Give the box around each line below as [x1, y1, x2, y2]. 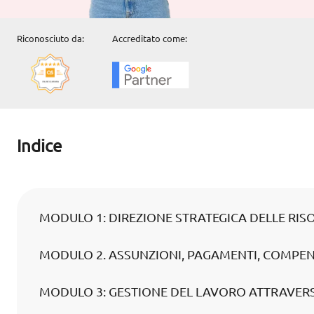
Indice [17, 137, 62, 156]
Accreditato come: [112, 34, 187, 43]
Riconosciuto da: [17, 34, 84, 43]
